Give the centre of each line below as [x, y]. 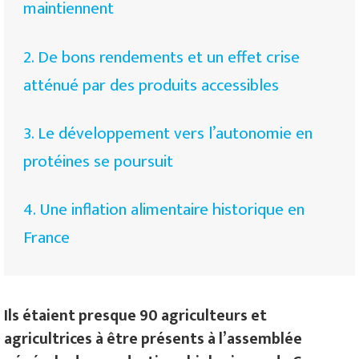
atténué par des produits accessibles [151, 85]
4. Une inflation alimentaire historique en [164, 210]
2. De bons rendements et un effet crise [162, 57]
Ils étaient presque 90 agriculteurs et [135, 315]
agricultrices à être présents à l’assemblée [153, 339]
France [47, 238]
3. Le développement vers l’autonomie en [168, 133]
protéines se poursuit [99, 161]
